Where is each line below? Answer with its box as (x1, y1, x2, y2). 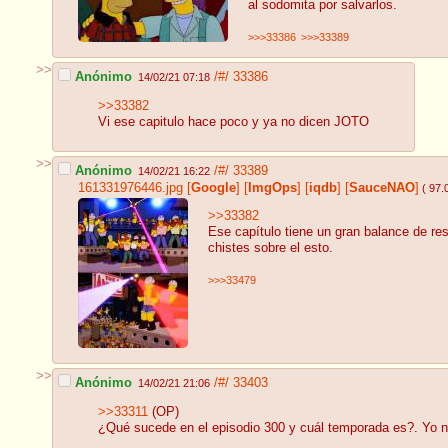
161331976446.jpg (78, 180, 183, 195)
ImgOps (248, 180, 297, 195)
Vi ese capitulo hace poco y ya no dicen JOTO (98, 115, 369, 130)
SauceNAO (349, 180, 415, 195)
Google (191, 180, 236, 195)
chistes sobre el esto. (208, 241, 333, 256)
